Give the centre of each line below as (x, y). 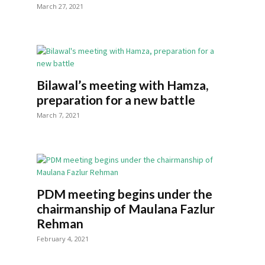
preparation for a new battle (116, 100)
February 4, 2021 (63, 239)
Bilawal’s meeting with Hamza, (122, 85)
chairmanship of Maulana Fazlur (126, 209)
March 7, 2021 (58, 115)
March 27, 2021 (60, 6)
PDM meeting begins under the (125, 194)
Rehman (60, 223)
